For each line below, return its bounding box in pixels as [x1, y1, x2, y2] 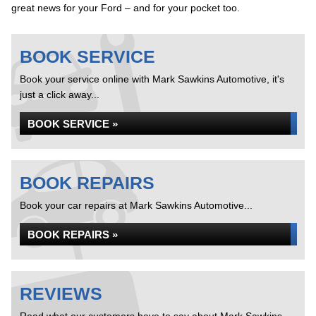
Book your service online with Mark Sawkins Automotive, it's [20, 73, 284, 85]
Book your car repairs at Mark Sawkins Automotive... [20, 200, 253, 211]
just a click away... [20, 89, 99, 100]
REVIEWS [20, 284, 102, 303]
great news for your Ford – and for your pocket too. [11, 2, 240, 13]
